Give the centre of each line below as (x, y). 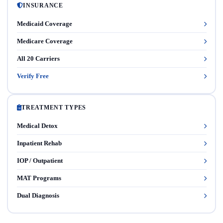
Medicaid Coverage (44, 23)
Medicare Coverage (45, 41)
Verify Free (33, 76)
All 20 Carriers (38, 58)
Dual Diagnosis (38, 195)
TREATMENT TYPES (54, 107)
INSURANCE (43, 5)
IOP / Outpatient (40, 160)
